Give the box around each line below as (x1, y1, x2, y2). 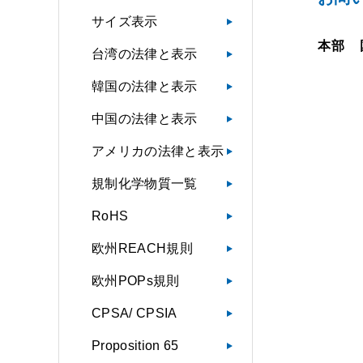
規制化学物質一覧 (92, 177, 198, 190)
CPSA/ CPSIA (92, 306, 177, 320)
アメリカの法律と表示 (92, 144, 224, 158)
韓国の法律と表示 (92, 79, 198, 93)
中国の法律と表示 (92, 112, 198, 126)
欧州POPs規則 (92, 274, 180, 288)
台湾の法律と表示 (92, 47, 198, 61)
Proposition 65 (92, 339, 179, 352)
